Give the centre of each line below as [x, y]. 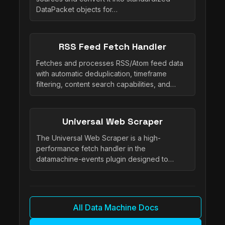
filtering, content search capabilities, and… [106, 84]
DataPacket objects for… [77, 9]
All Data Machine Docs [116, 207]
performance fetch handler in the [91, 148]
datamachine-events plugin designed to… [105, 159]
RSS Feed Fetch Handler [113, 46]
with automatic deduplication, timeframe [101, 73]
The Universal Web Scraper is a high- [98, 138]
